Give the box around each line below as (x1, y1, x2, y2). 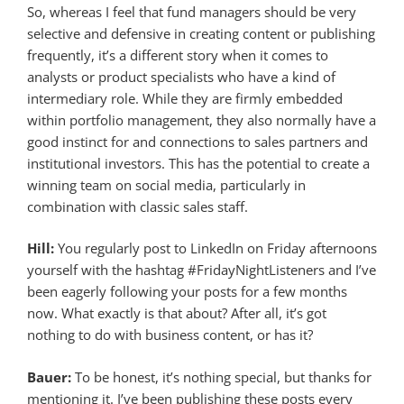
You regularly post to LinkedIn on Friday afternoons (54, 239, 377, 258)
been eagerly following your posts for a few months (27, 282, 347, 301)
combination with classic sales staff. (27, 197, 248, 216)
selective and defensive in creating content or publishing (27, 23, 375, 42)
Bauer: (27, 367, 75, 386)
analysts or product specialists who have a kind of (27, 67, 335, 86)
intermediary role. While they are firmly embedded (27, 88, 343, 107)
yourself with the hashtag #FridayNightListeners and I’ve (27, 261, 376, 280)
